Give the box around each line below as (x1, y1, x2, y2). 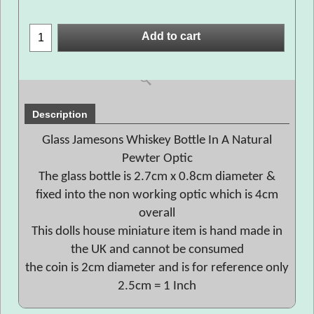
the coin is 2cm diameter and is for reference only (25, 261, 289, 275)
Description (32, 109, 88, 120)
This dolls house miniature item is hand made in (32, 225, 282, 238)
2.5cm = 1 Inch (118, 280, 196, 293)
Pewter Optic (121, 152, 193, 165)
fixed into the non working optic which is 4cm (36, 189, 278, 202)
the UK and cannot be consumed (70, 243, 244, 257)
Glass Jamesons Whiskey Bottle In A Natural (42, 134, 272, 147)
